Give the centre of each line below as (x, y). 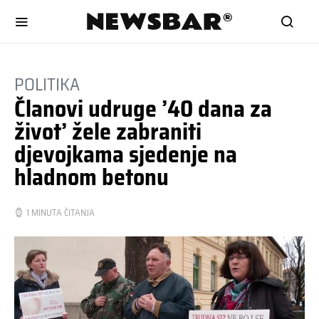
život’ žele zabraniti (108, 132)
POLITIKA (47, 85)
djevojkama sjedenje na (126, 155)
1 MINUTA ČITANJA (61, 213)
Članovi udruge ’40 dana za (143, 109)
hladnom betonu (91, 177)
